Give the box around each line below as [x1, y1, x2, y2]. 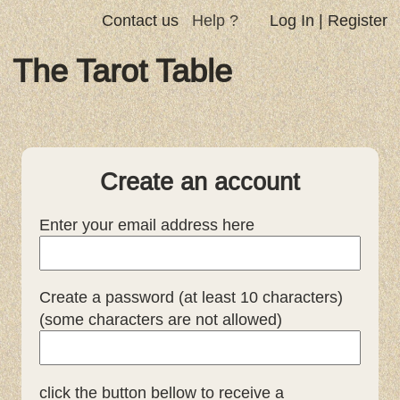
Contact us [101, 11, 179, 29]
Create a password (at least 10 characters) [39, 287, 343, 306]
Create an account [100, 167, 300, 196]
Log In [269, 11, 314, 29]
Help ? [182, 11, 247, 29]
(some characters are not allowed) [39, 310, 282, 329]
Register [327, 11, 387, 29]
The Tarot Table [12, 53, 233, 89]
